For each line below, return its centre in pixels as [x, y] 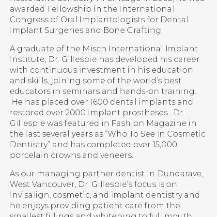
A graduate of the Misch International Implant [104, 49]
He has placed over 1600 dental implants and [101, 102]
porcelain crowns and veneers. [71, 155]
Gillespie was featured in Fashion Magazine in [103, 124]
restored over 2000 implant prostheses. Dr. [97, 113]
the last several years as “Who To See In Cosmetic [108, 134]
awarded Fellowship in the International [92, 9]
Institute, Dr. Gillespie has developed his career [105, 60]
